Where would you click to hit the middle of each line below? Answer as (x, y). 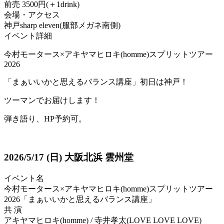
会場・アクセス (32, 15)
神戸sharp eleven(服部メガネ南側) (62, 25)
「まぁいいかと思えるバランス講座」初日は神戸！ (96, 82)
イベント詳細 (28, 36)
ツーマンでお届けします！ (52, 100)
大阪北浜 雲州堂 (98, 157)
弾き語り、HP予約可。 (45, 119)
